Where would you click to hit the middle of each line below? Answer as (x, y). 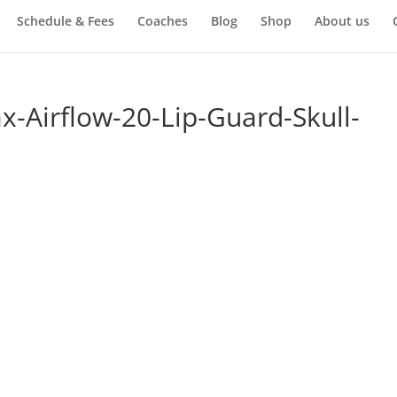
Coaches (162, 20)
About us (342, 20)
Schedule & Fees (65, 20)
